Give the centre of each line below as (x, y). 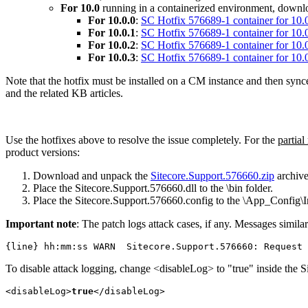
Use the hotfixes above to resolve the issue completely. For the (142, 140)
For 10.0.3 (112, 58)
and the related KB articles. (64, 93)
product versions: (43, 153)
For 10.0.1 (112, 33)
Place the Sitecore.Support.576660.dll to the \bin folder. (153, 188)
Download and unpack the (92, 176)
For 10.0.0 (112, 21)
